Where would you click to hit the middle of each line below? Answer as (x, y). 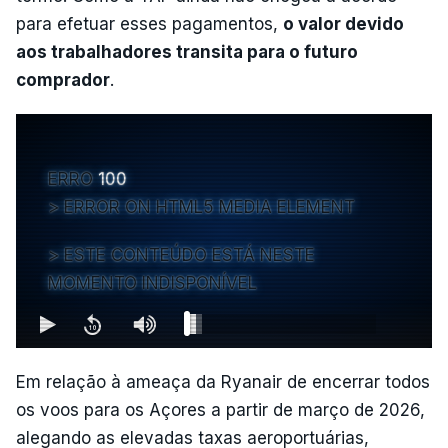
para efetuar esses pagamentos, (149, 24)
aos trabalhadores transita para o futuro (187, 52)
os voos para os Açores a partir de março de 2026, (220, 410)
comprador (63, 80)
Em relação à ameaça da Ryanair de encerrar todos (223, 382)
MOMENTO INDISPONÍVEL (152, 283)
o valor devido (343, 24)
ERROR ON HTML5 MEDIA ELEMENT (209, 207)
